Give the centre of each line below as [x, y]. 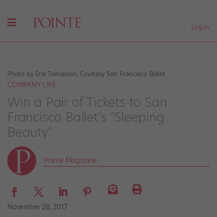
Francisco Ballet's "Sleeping [86, 117]
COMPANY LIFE [32, 85]
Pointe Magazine [70, 160]
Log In [201, 27]
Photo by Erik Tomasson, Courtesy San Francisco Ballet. [87, 74]
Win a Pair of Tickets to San [87, 102]
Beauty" [30, 132]
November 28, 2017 [38, 207]
